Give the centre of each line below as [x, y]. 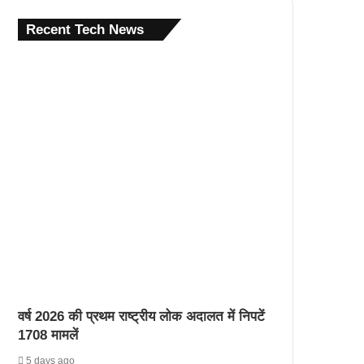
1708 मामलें [48, 335]
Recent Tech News [85, 30]
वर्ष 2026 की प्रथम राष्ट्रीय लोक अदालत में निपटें [142, 316]
